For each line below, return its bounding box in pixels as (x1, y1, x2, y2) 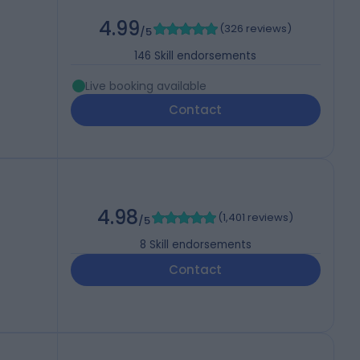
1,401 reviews (223, 210, 289, 226)
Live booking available (84, 78, 207, 95)
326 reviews (224, 21, 288, 37)
